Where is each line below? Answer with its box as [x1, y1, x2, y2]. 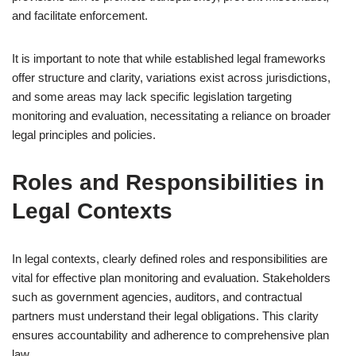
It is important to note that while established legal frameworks [12, 52, 326, 65]
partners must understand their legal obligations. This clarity [12, 309, 319, 323]
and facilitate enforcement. [12, 9, 148, 22]
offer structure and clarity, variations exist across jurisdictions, [12, 71, 331, 84]
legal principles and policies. [12, 128, 156, 141]
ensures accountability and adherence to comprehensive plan [12, 328, 329, 342]
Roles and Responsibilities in [12, 170, 324, 195]
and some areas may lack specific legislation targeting [12, 90, 292, 103]
